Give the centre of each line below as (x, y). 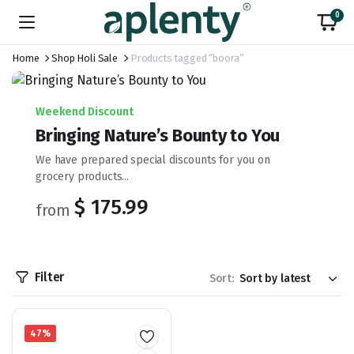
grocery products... (82, 177)
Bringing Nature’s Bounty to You (158, 136)
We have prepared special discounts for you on (153, 160)
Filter (50, 277)
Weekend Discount (85, 112)
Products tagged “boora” (187, 58)
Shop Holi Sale (85, 58)
